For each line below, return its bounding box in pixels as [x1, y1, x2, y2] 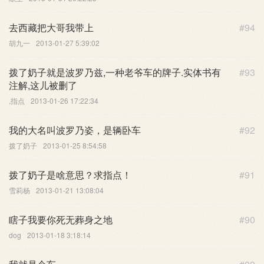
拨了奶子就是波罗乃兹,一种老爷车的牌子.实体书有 [9, 65, 221, 79]
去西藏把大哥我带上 [9, 20, 94, 34]
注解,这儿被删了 [9, 78, 77, 92]
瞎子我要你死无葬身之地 [9, 212, 113, 226]
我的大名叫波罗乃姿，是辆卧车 [9, 123, 141, 137]
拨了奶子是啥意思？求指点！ [9, 167, 131, 181]
